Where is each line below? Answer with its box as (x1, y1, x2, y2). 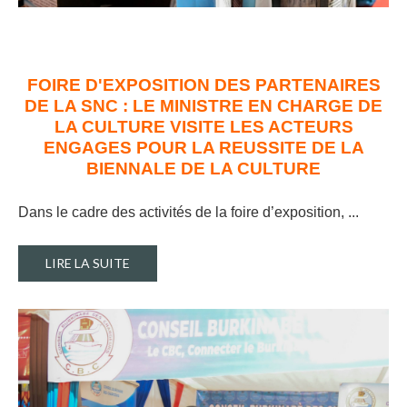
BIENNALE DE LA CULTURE (86, 158, 321, 178)
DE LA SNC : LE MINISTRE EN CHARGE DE (25, 95, 382, 115)
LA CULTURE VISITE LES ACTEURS (54, 116, 353, 136)
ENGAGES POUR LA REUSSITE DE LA (43, 137, 364, 157)
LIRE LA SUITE (45, 254, 130, 271)
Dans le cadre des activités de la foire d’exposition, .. (18, 203, 355, 220)
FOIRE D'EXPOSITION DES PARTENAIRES (26, 74, 381, 94)
